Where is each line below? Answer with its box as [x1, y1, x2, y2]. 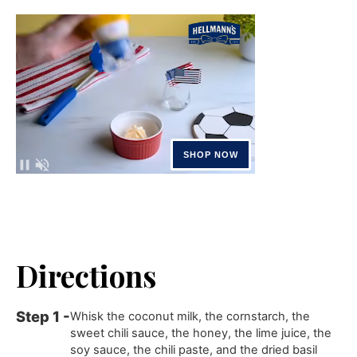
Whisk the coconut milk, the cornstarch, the [70, 309, 311, 324]
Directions [16, 256, 157, 296]
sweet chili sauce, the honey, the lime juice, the [70, 326, 332, 341]
